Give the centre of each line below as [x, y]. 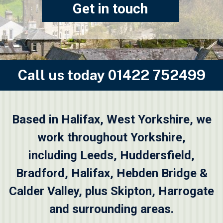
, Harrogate [183, 191]
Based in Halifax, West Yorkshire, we [111, 119]
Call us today [63, 75]
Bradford [40, 173]
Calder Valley [44, 191]
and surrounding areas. [111, 209]
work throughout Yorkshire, [111, 137]
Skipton [131, 191]
